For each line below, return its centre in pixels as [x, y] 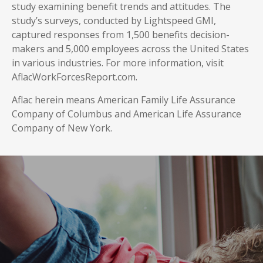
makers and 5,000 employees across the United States [130, 49]
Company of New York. [62, 128]
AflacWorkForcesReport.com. [75, 77]
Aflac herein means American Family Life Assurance [124, 100]
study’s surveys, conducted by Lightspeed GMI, [114, 21]
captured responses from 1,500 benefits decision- [121, 35]
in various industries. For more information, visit [118, 63]
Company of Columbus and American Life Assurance [127, 114]
